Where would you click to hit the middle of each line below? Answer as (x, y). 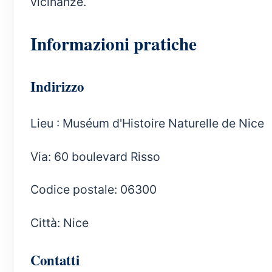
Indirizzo (57, 87)
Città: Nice (59, 223)
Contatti (55, 260)
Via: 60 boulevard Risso (95, 156)
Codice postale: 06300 (93, 190)
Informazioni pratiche (114, 44)
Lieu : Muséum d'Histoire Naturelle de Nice (147, 124)
